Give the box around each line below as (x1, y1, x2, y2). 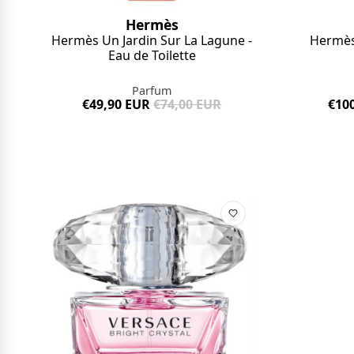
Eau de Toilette (107, 47, 196, 65)
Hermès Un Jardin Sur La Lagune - (51, 32, 253, 50)
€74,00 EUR (153, 96, 222, 114)
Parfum (132, 83, 172, 99)
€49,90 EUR (82, 96, 151, 114)
